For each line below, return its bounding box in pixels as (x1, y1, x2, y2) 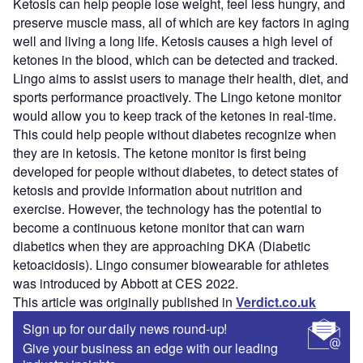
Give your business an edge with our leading (23, 339, 278, 358)
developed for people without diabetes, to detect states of (13, 162, 338, 181)
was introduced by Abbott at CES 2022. (13, 274, 238, 293)
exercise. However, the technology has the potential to (13, 199, 322, 219)
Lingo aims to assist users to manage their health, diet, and (13, 69, 348, 88)
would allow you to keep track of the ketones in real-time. (13, 106, 336, 126)
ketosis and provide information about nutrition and (13, 181, 302, 200)
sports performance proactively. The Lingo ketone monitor (13, 88, 341, 107)
